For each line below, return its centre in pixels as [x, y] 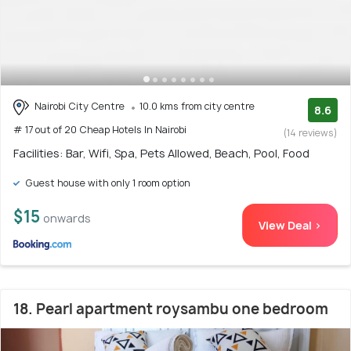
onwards [67, 219]
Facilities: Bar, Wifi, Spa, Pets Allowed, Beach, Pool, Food [161, 154]
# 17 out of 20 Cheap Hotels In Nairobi [100, 129]
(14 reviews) [311, 133]
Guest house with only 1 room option [107, 183]
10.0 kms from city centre [197, 107]
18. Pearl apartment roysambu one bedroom [171, 309]
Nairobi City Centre [80, 107]
